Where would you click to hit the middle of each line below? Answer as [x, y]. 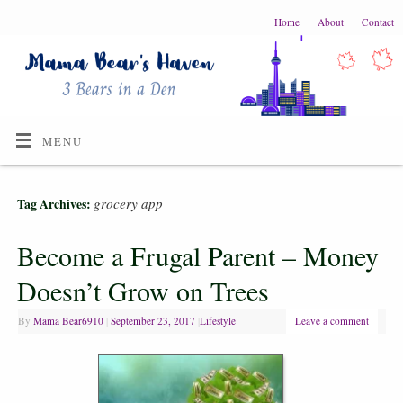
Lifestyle [217, 320]
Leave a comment [331, 320]
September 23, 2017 [152, 320]
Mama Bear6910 [68, 320]
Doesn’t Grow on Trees [143, 290]
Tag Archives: [55, 205]
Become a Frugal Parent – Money [197, 255]
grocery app [128, 204]
